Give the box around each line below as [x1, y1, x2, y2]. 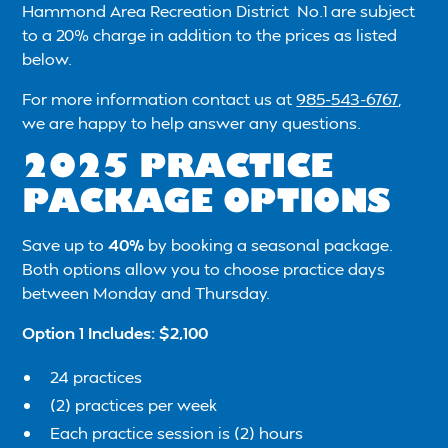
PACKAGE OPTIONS [22, 176, 390, 223]
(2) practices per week [50, 394, 218, 416]
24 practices [50, 366, 143, 388]
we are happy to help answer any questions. [22, 112, 362, 134]
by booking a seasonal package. [144, 234, 394, 256]
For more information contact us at [22, 88, 297, 110]
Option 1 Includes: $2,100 [22, 322, 209, 344]
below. [22, 48, 73, 70]
